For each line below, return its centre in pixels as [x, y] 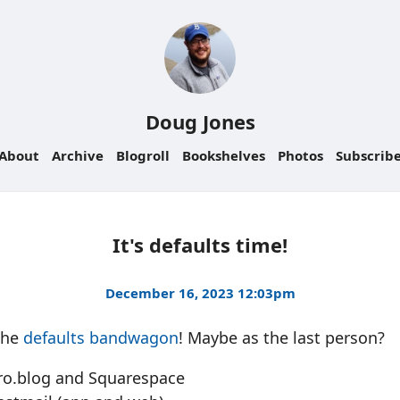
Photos [300, 155]
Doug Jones [200, 121]
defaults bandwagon [101, 337]
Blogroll [143, 155]
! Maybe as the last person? [282, 337]
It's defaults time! [200, 245]
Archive [78, 155]
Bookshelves [224, 155]
